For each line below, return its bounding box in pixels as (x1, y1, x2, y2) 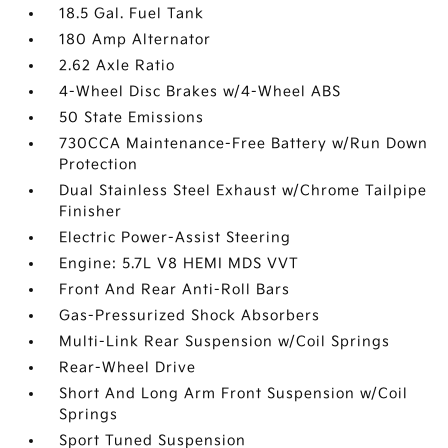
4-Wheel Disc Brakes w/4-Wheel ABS (59, 83, 342, 101)
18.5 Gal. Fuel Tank (59, 5, 205, 23)
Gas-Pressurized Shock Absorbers (59, 307, 321, 325)
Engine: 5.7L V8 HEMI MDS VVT (59, 255, 300, 273)
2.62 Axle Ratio (59, 57, 176, 75)
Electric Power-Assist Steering (59, 229, 292, 247)
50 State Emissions (59, 109, 205, 127)
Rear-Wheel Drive (59, 359, 197, 377)
